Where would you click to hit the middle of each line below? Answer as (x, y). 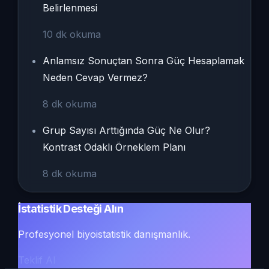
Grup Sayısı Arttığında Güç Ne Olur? (127, 131)
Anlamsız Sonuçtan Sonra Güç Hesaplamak (144, 61)
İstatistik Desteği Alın (71, 209)
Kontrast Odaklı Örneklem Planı (114, 147)
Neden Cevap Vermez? (95, 78)
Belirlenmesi (70, 8)
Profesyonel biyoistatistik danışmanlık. (104, 234)
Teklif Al (37, 260)
